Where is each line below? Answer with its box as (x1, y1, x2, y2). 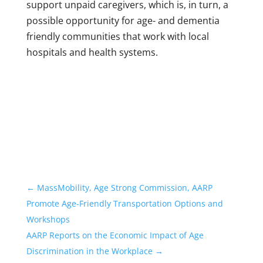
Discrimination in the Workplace (26, 245, 153, 257)
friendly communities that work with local (26, 30, 209, 43)
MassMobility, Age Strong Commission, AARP (36, 182, 213, 194)
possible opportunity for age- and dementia (26, 14, 220, 28)
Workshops (26, 214, 70, 225)
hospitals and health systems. (26, 46, 158, 59)
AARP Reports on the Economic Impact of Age (26, 230, 204, 241)
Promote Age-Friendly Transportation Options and (26, 198, 223, 210)
